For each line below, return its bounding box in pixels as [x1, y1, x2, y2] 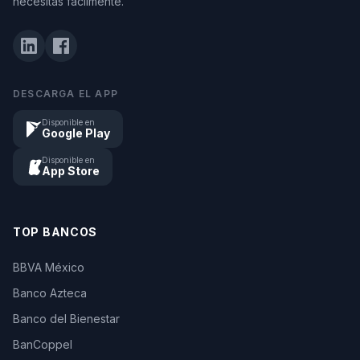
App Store [42, 164, 100, 178]
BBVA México [13, 260, 84, 274]
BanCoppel [13, 337, 72, 351]
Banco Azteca [13, 286, 87, 300]
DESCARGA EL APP [13, 88, 118, 100]
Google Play [42, 126, 110, 140]
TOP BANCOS [13, 225, 97, 239]
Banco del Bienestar [13, 312, 120, 325]
